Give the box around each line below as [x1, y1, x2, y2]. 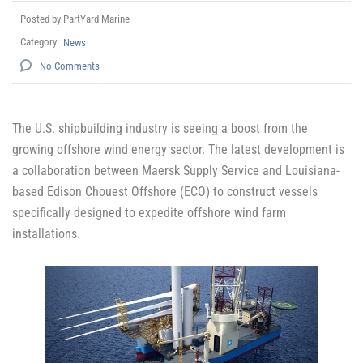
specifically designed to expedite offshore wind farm [12, 205, 286, 220]
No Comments [40, 60, 100, 72]
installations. [12, 226, 80, 241]
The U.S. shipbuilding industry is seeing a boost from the [12, 121, 308, 136]
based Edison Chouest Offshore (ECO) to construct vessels [12, 184, 318, 199]
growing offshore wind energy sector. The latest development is [12, 142, 344, 157]
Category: [20, 36, 59, 48]
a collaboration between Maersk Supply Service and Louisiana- [12, 163, 340, 178]
